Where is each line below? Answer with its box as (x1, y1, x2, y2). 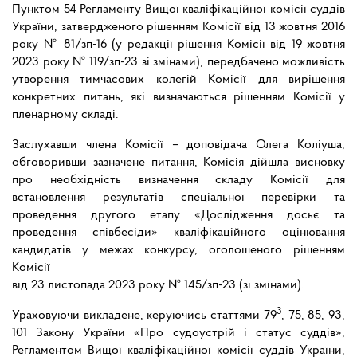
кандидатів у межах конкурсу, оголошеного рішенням (12, 244, 345, 257)
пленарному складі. (12, 108, 119, 122)
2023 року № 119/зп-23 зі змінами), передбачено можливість (12, 56, 345, 69)
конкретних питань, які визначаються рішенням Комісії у (12, 91, 345, 104)
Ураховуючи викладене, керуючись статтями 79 (12, 309, 277, 323)
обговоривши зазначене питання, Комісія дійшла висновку (12, 156, 345, 170)
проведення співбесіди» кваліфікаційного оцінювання (12, 226, 345, 240)
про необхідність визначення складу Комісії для (12, 174, 345, 187)
